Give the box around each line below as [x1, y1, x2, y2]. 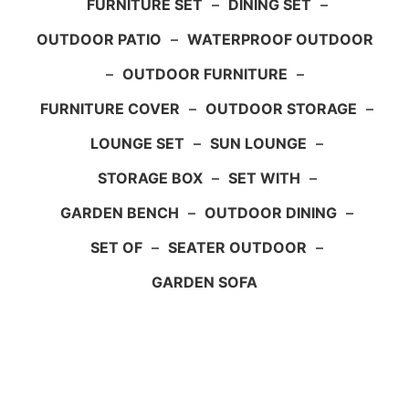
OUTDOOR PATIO [36, 29, 162, 48]
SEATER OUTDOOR [168, 237, 307, 257]
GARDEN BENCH [60, 203, 179, 222]
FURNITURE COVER [40, 99, 180, 118]
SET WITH [227, 168, 300, 187]
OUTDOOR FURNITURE [121, 64, 288, 83]
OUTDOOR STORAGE [205, 99, 357, 118]
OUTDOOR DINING [204, 203, 337, 222]
